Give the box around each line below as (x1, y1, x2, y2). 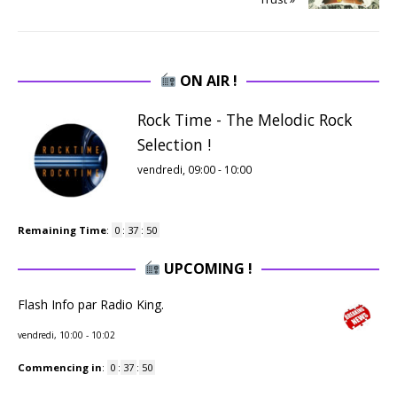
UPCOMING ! (160, 258, 253, 278)
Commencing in (18, 360, 102, 374)
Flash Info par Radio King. (18, 295, 164, 313)
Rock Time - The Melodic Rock (137, 108, 352, 130)
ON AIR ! (175, 70, 237, 90)
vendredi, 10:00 (18, 328, 83, 341)
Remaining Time (18, 222, 106, 237)
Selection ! (137, 133, 211, 155)
